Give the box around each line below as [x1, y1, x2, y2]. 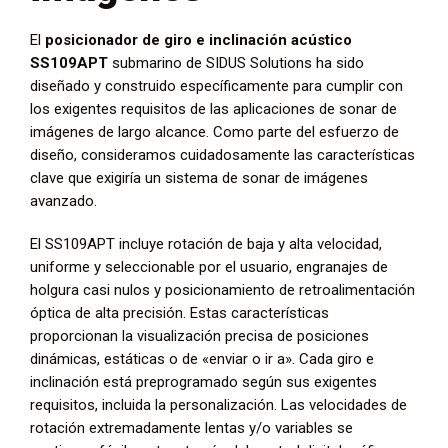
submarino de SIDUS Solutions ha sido [108, 53, 364, 72]
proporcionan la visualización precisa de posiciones [30, 326, 369, 345]
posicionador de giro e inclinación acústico [45, 30, 352, 49]
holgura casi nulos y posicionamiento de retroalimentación [30, 280, 415, 299]
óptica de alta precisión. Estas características [30, 303, 329, 322]
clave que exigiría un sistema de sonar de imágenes [30, 168, 368, 187]
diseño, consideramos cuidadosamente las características [30, 145, 415, 164]
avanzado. [30, 191, 97, 210]
